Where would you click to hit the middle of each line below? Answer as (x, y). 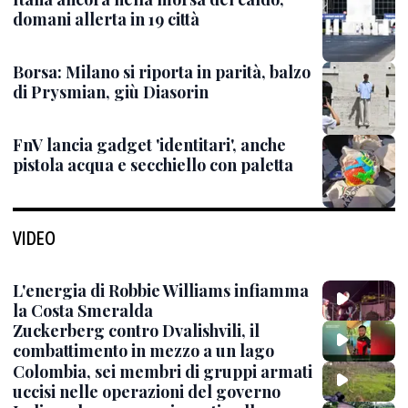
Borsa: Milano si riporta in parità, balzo (162, 72)
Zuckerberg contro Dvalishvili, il (136, 331)
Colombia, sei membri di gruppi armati (163, 371)
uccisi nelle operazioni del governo (147, 391)
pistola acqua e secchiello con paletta (153, 165)
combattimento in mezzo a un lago (143, 351)
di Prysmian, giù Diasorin (111, 92)
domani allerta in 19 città (106, 19)
